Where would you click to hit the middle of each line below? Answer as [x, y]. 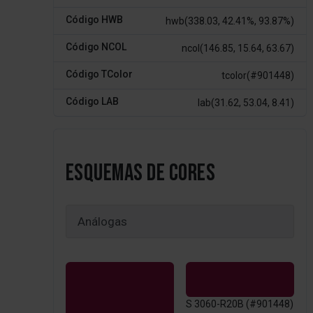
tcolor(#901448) [258, 75]
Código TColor [99, 74]
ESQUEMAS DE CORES [140, 173]
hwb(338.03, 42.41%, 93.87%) [230, 21]
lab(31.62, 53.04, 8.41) [246, 102]
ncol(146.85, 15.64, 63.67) [238, 48]
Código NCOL [96, 46]
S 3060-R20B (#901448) [239, 304]
